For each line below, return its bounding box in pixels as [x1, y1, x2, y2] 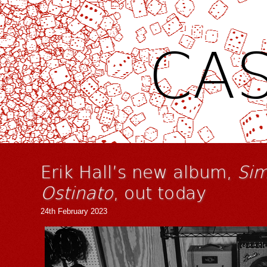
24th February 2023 [41, 207, 107, 216]
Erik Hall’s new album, [41, 159, 237, 184]
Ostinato [41, 180, 113, 204]
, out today [113, 180, 206, 204]
